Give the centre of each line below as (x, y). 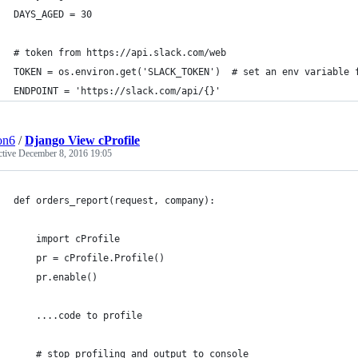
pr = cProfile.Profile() (89, 258)
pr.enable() (56, 277)
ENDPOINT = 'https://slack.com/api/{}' (117, 91)
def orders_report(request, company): (114, 201)
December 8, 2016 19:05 (65, 153)
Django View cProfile (82, 140)
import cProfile (67, 239)
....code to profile (78, 316)
